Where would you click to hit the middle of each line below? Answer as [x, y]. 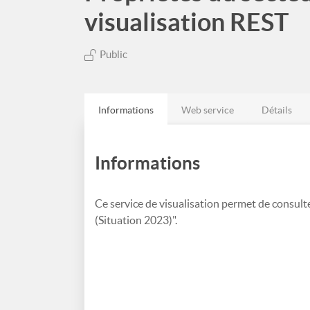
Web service [208, 110]
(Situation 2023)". [136, 220]
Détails [277, 110]
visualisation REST [186, 22]
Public [113, 54]
